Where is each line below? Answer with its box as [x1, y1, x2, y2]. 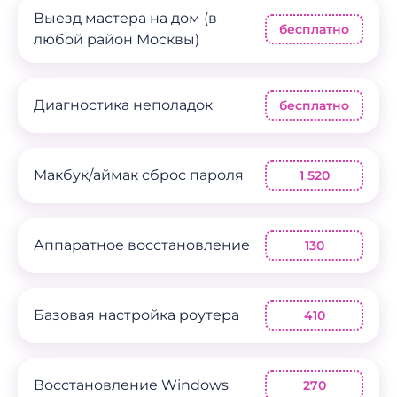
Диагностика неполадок [34, 97, 213, 113]
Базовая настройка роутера [34, 307, 239, 323]
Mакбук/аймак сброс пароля [34, 167, 244, 183]
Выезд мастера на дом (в [34, 10, 217, 27]
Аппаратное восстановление [34, 237, 250, 253]
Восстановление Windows [34, 377, 229, 393]
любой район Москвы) [34, 31, 199, 48]
